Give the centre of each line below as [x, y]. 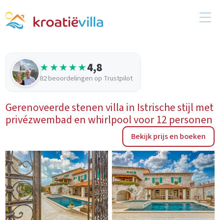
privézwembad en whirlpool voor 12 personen [109, 120]
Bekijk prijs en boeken [168, 136]
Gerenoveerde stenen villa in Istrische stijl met [110, 107]
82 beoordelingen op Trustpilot [86, 79]
